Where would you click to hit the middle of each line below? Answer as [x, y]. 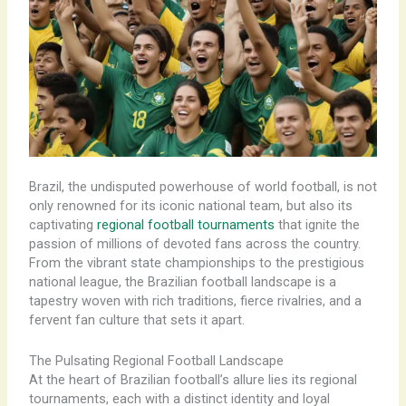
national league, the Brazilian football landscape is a [182, 282]
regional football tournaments [185, 225]
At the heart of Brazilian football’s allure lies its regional [193, 379]
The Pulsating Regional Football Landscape [156, 360]
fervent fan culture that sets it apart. [136, 320]
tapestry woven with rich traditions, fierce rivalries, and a [195, 301]
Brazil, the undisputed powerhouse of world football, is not [203, 187]
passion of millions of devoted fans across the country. [194, 244]
